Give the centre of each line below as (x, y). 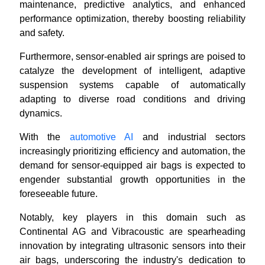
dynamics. (41, 113)
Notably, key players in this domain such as (132, 217)
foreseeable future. (58, 194)
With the (44, 137)
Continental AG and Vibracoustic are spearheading (132, 232)
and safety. (42, 33)
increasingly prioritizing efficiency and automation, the (132, 151)
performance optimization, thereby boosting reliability (132, 19)
